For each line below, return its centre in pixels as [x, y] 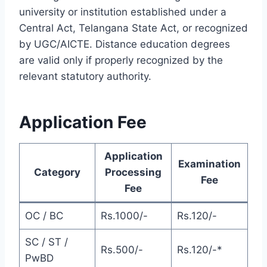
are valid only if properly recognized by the [121, 60]
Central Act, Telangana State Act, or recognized [133, 28]
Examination [209, 164]
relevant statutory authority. [85, 77]
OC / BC [44, 216]
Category [57, 173]
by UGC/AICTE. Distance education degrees [125, 44]
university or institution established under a [123, 12]
